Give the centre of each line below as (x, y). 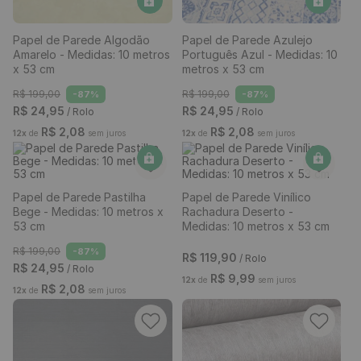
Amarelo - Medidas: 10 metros (91, 201)
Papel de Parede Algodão (81, 187)
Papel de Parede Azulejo (247, 187)
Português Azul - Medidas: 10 (259, 201)
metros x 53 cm (223, 216)
